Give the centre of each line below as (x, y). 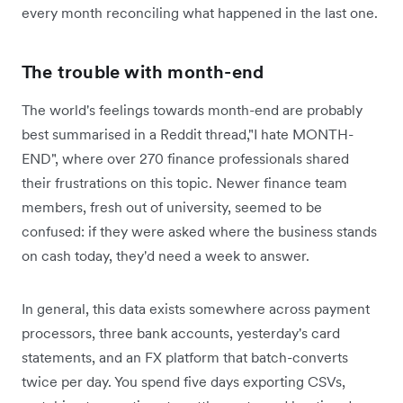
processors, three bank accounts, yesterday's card (181, 332)
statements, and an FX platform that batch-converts (185, 357)
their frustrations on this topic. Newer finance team (184, 182)
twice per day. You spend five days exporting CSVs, (184, 381)
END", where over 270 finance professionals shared (185, 158)
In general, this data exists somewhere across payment (196, 308)
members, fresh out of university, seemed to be (172, 206)
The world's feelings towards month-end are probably (192, 109)
